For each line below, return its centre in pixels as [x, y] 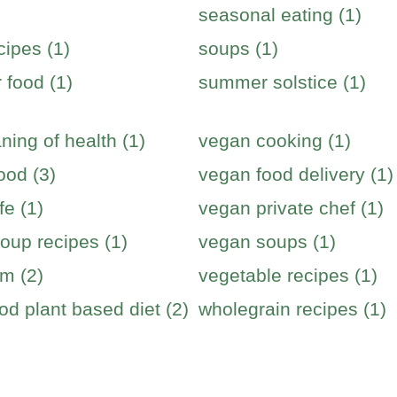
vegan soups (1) [267, 241]
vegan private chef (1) [291, 208]
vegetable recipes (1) [288, 275]
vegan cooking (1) [275, 140]
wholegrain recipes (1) [292, 309]
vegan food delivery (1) [296, 174]
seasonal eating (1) [280, 15]
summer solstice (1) [282, 82]
